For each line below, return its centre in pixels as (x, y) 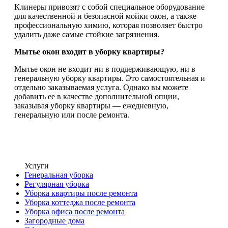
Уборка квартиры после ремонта (81, 193)
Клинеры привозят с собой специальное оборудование (109, 7)
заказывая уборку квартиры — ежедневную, (91, 106)
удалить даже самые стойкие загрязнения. (87, 35)
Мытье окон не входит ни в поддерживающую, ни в (105, 69)
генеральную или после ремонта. (72, 115)
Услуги (37, 166)
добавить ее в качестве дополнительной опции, (97, 97)
